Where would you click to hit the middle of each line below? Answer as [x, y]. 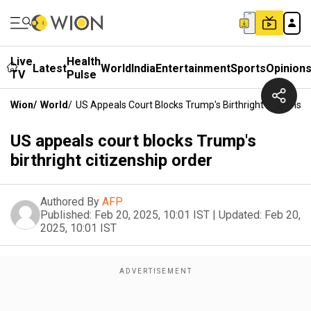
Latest [50, 68]
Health [84, 61]
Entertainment [193, 68]
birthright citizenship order [111, 160]
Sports [248, 68]
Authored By [70, 202]
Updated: [240, 215]
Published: [66, 215]
